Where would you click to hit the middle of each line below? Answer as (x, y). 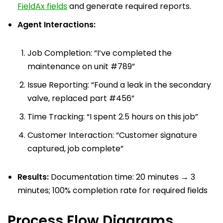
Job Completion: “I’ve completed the (100, 53)
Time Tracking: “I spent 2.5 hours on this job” (113, 116)
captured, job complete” (75, 148)
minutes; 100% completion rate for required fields (112, 190)
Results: (33, 177)
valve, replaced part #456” (81, 98)
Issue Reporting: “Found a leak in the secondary (119, 85)
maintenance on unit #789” (81, 66)
